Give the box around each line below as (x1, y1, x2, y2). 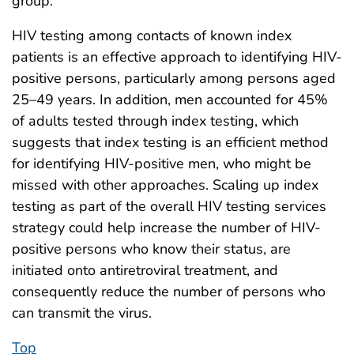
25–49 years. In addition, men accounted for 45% (12, 90, 328, 110)
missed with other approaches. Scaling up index (12, 175, 318, 195)
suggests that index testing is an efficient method (12, 133, 329, 153)
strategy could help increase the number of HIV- (12, 218, 321, 238)
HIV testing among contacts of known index (12, 26, 292, 46)
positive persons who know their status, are (12, 239, 291, 259)
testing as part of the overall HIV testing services (12, 197, 326, 217)
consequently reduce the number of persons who (12, 282, 326, 302)
